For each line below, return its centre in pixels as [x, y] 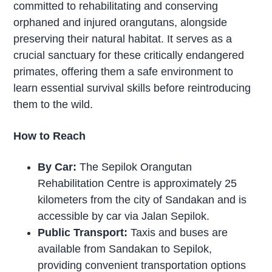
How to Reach [50, 136]
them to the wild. [53, 104]
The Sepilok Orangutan [134, 167]
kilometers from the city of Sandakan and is [142, 200]
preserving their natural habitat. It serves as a [123, 39]
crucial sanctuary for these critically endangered [129, 55]
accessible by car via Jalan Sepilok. [124, 216]
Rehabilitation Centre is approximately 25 [138, 184]
